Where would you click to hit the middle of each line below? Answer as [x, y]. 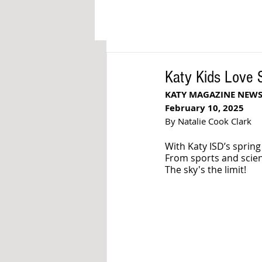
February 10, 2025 [204, 108]
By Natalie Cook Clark [208, 121]
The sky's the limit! [207, 170]
